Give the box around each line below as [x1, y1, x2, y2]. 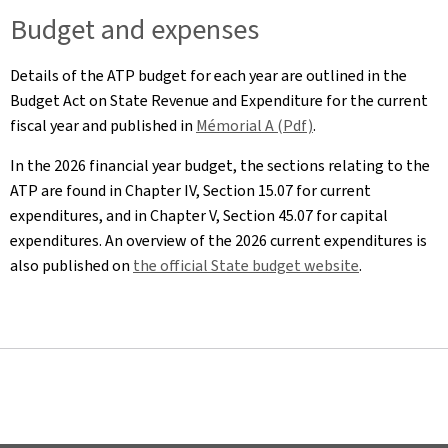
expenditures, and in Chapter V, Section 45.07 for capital [10, 205, 388, 226]
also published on [10, 255, 133, 276]
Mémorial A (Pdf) [196, 115, 313, 136]
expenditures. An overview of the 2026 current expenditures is [10, 230, 427, 251]
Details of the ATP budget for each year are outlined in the [10, 65, 407, 86]
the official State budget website [133, 255, 359, 276]
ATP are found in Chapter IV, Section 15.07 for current [10, 180, 371, 201]
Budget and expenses [10, 11, 259, 48]
